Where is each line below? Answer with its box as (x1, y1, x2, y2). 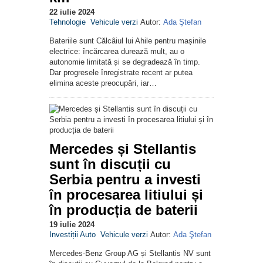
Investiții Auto (49, 230, 96, 240)
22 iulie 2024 (49, 8, 95, 17)
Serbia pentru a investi (49, 171, 201, 188)
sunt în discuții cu (49, 156, 171, 173)
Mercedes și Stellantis (49, 141, 196, 157)
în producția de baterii (49, 202, 198, 218)
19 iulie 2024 (49, 220, 95, 230)
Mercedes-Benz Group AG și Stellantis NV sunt (49, 249, 211, 258)
